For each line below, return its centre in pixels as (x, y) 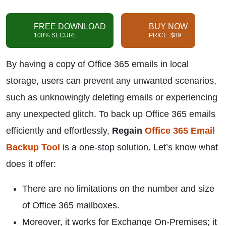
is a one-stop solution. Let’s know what (139, 147)
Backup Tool (33, 147)
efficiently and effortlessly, (59, 131)
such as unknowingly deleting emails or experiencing (112, 97)
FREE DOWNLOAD (70, 26)
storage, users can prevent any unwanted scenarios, (111, 81)
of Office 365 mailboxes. (71, 205)
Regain (128, 131)
